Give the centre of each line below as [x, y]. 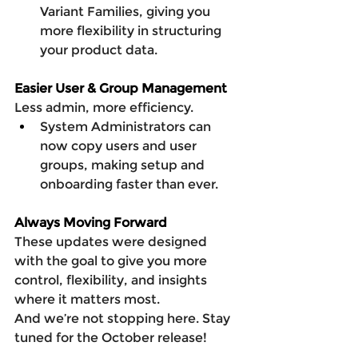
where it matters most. [87, 299]
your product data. [99, 50]
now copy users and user [120, 145]
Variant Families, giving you [127, 11]
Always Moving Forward [91, 222]
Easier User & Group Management [121, 88]
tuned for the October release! [111, 337]
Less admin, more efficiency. [104, 107]
